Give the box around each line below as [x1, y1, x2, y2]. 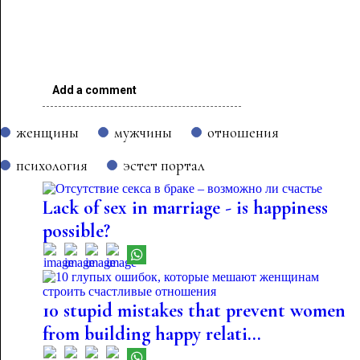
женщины [16, 123, 79, 141]
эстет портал [123, 156, 205, 174]
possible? [42, 219, 110, 243]
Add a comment [51, 84, 137, 96]
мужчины [114, 123, 172, 141]
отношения [207, 123, 279, 141]
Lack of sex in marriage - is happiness [42, 196, 328, 219]
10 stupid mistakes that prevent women [42, 299, 346, 322]
